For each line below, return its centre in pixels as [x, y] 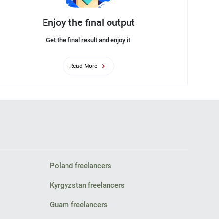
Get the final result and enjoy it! [88, 40]
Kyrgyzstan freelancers [88, 185]
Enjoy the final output [88, 22]
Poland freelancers [81, 166]
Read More [83, 66]
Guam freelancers [79, 205]
